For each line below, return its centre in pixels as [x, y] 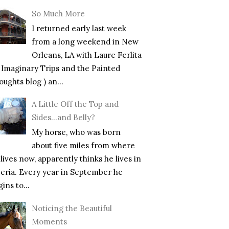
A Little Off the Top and [75, 104]
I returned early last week [79, 28]
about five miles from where [83, 146]
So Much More [58, 13]
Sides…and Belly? [63, 118]
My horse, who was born [76, 132]
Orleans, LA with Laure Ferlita [87, 55]
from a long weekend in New [85, 41]
